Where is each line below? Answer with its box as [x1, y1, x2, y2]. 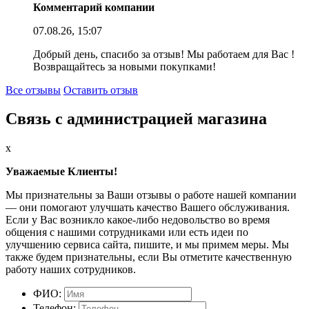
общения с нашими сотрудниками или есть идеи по [6, 226, 248, 239]
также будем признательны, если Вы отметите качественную [6, 251, 292, 263]
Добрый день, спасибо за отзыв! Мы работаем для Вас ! [33, 48, 295, 60]
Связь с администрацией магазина [6, 110, 267, 128]
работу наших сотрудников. [6, 263, 136, 276]
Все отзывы [6, 83, 61, 96]
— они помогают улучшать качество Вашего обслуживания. [6, 201, 290, 214]
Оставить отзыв [63, 83, 138, 96]
